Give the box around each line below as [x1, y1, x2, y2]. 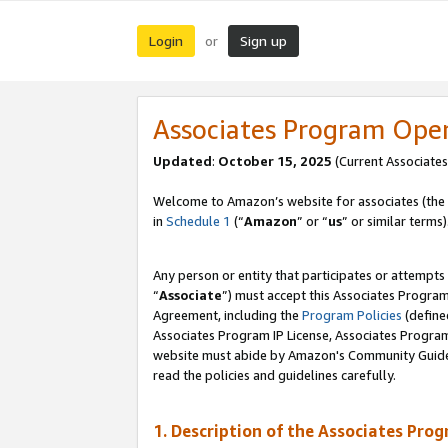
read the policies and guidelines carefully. [153, 367, 396, 384]
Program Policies [302, 307, 402, 324]
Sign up [240, 32, 287, 49]
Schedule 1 [166, 213, 231, 230]
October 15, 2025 [218, 153, 332, 170]
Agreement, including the [153, 307, 302, 324]
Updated [153, 153, 212, 170]
